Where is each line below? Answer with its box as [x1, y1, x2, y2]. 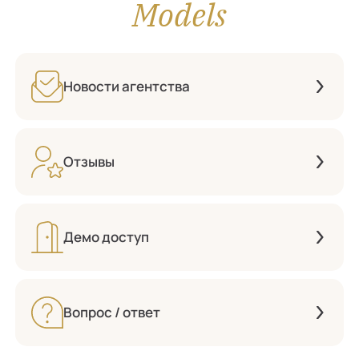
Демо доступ [63, 228, 149, 247]
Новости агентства [63, 77, 190, 96]
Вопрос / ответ [63, 303, 160, 322]
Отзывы [63, 152, 115, 171]
